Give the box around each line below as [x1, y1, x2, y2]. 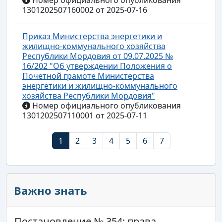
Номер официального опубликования [30, 100, 181, 111]
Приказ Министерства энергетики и [22, 30, 162, 42]
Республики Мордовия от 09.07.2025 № [22, 50, 173, 61]
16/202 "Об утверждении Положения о [22, 60, 172, 71]
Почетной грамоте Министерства [22, 70, 154, 81]
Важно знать [14, 182, 87, 198]
